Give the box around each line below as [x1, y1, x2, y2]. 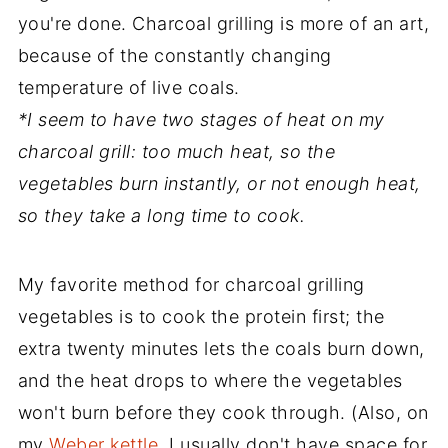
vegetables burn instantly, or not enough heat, [17, 172, 421, 194]
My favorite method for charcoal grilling [17, 273, 365, 295]
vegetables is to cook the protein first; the [17, 305, 385, 327]
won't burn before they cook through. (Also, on [17, 401, 429, 423]
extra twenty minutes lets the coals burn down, [17, 337, 425, 359]
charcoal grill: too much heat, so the [17, 140, 336, 162]
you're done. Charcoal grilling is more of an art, [17, 12, 430, 34]
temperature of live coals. [17, 76, 240, 98]
